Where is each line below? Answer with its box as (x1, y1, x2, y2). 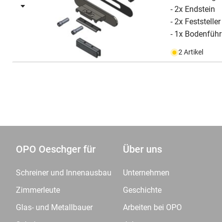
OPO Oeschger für (16, 143, 96, 155)
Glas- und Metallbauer (16, 203, 93, 212)
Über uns (123, 143, 162, 155)
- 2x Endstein (170, 4, 216, 14)
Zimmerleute (16, 185, 60, 195)
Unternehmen (123, 168, 169, 177)
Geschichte (123, 185, 162, 195)
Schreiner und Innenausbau (16, 168, 111, 177)
